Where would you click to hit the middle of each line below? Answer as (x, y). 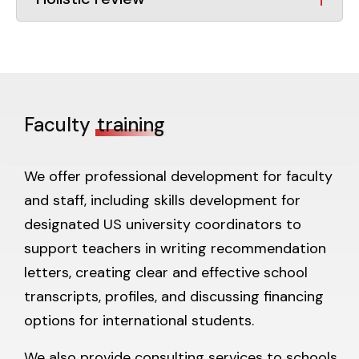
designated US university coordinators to (163, 225)
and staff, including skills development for (162, 201)
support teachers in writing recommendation (175, 249)
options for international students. (139, 321)
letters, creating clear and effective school (166, 273)
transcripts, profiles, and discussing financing (174, 297)
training (131, 125)
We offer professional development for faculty (178, 177)
